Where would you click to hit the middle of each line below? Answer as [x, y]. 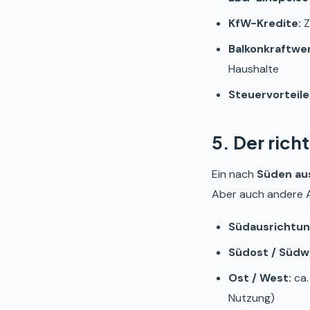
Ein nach [234, 174]
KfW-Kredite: [265, 23]
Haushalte [254, 69]
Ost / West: [260, 278]
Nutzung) [252, 298]
